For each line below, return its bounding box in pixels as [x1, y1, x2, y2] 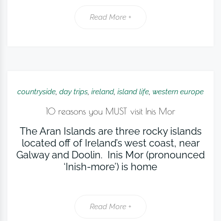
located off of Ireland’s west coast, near [21, 137, 200, 149]
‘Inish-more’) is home [64, 161, 157, 173]
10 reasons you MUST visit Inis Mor [46, 106, 175, 116]
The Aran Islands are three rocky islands [19, 125, 202, 137]
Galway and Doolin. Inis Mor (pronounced [16, 149, 205, 161]
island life [117, 87, 149, 96]
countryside [17, 87, 56, 96]
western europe [152, 87, 204, 96]
